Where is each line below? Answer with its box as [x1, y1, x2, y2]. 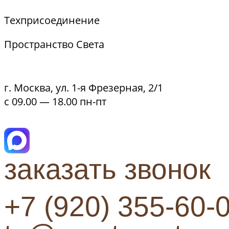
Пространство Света [4, 37, 104, 51]
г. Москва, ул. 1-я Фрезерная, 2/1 [4, 81, 163, 95]
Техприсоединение [4, 13, 100, 27]
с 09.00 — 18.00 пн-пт [4, 95, 106, 108]
